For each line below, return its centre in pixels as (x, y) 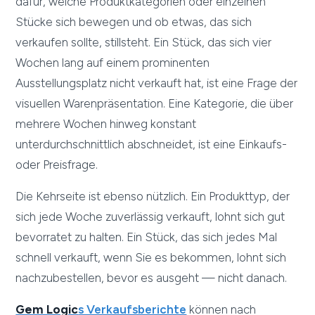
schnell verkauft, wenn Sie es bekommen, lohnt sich (151, 258)
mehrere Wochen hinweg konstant (106, 124)
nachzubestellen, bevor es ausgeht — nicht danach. (152, 278)
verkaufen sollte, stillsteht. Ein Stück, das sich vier (144, 43)
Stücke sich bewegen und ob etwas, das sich (134, 22)
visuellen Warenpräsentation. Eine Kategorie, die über (155, 104)
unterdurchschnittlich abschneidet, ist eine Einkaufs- (152, 144)
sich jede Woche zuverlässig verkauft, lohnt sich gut (150, 217)
